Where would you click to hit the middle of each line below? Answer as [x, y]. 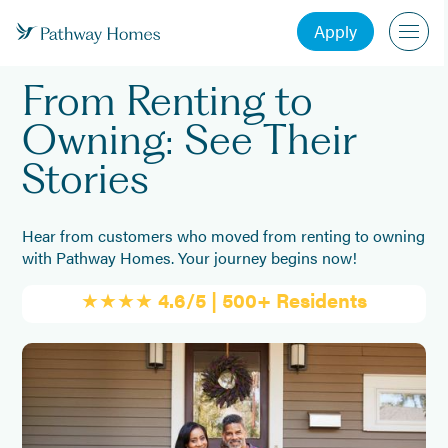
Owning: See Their [189, 138]
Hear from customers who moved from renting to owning [224, 236]
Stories [86, 177]
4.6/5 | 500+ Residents [262, 300]
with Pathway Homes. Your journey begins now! [190, 258]
